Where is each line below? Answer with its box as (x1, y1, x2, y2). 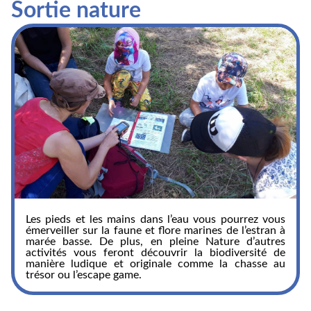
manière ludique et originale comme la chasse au (26, 258, 285, 270)
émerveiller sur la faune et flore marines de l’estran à (26, 225, 285, 237)
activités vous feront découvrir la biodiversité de (26, 247, 285, 259)
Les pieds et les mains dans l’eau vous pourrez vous (26, 214, 285, 226)
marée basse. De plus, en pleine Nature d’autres (26, 236, 285, 248)
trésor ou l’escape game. (26, 269, 142, 281)
